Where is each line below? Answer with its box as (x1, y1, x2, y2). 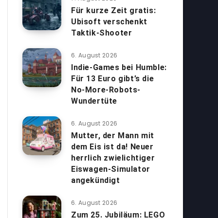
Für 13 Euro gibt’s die (71, 74, 154, 83)
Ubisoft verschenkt (71, 17, 147, 26)
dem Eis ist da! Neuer (71, 142, 154, 151)
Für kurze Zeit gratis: (71, 6, 156, 15)
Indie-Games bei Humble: (71, 63, 167, 72)
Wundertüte (71, 96, 117, 106)
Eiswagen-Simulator (71, 164, 150, 174)
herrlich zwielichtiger (71, 153, 155, 163)
